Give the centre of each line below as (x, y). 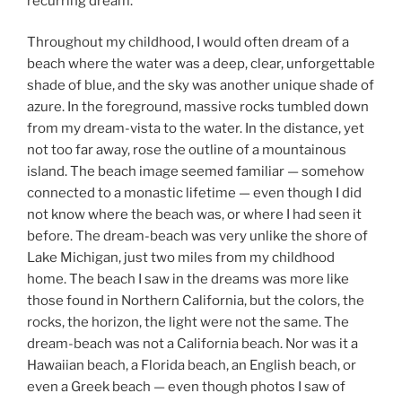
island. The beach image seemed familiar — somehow (196, 172)
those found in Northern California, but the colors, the (196, 301)
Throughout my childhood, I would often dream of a (188, 43)
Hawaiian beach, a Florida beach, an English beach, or (192, 366)
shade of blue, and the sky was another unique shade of (201, 86)
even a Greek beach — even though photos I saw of (186, 387)
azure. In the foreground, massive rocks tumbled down (198, 107)
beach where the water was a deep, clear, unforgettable (201, 64)
